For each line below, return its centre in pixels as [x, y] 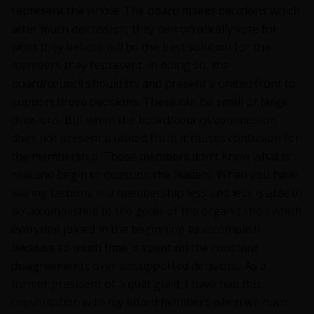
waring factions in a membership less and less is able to [157, 193]
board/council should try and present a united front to [153, 84]
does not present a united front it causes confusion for [156, 138]
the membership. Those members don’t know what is [151, 157]
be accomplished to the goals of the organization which [157, 211]
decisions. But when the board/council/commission [144, 120]
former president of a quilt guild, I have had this [136, 284]
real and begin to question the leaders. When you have [155, 175]
